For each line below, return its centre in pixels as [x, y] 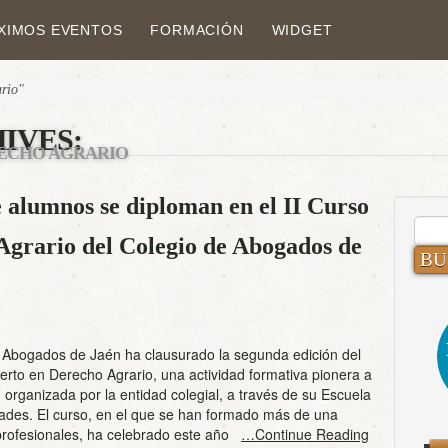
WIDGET [302, 30]
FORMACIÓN [197, 30]
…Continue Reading [305, 434]
